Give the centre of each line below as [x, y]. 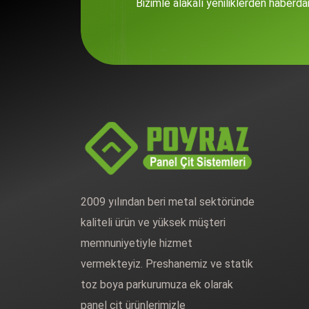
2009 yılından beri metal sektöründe [168, 201]
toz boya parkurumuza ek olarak [157, 284]
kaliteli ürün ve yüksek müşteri [153, 222]
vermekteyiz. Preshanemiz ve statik [167, 263]
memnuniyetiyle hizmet [137, 243]
